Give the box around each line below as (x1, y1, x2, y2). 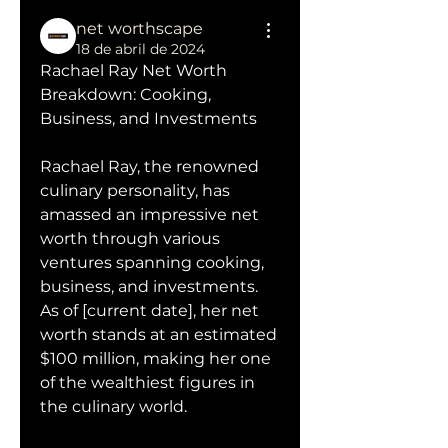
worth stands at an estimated (40, 325, 277, 344)
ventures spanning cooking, (40, 253, 264, 272)
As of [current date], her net (40, 301, 259, 320)
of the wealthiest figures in (40, 373, 255, 392)
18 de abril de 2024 (76, 40, 205, 58)
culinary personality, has (40, 181, 230, 200)
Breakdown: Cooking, (40, 85, 211, 104)
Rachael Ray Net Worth (40, 61, 227, 80)
